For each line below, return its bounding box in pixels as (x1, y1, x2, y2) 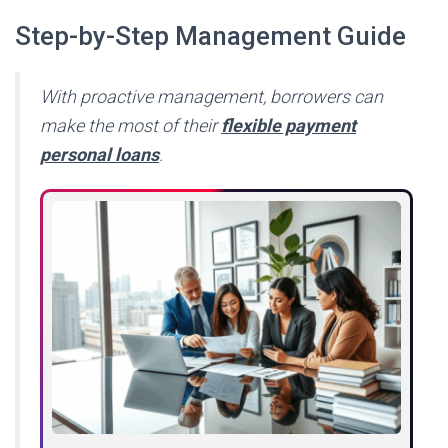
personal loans (40, 143, 159, 165)
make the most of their (40, 114, 221, 136)
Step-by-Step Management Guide (15, 20, 406, 51)
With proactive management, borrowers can (40, 85, 383, 107)
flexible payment (221, 114, 356, 136)
